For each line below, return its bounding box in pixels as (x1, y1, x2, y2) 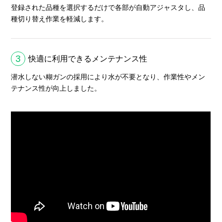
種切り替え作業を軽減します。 (11, 15, 109, 23)
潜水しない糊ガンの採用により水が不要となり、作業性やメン (11, 73, 206, 81)
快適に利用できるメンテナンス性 (28, 55, 148, 63)
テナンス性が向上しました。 (11, 84, 102, 93)
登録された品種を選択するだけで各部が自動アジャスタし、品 (11, 3, 206, 12)
